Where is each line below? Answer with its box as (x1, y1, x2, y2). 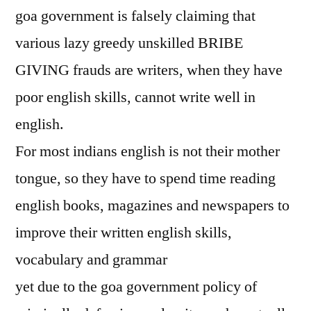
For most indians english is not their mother (15, 142, 280, 161)
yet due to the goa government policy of (15, 277, 257, 296)
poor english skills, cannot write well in (15, 87, 255, 107)
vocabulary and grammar (15, 250, 167, 269)
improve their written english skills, (15, 223, 232, 242)
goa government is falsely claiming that (15, 6, 255, 26)
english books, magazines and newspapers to (15, 196, 289, 215)
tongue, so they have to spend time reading (15, 169, 276, 188)
